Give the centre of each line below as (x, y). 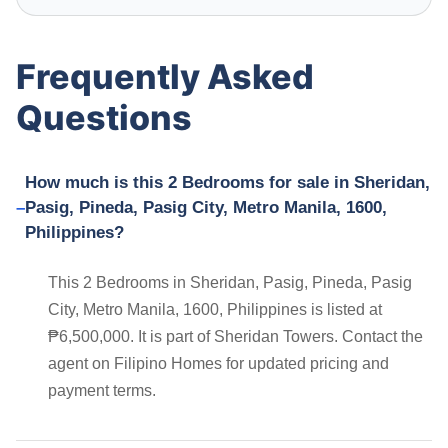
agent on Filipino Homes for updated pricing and (218, 363)
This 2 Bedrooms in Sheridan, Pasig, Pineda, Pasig (230, 282)
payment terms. (102, 390)
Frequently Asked (165, 76)
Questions (104, 117)
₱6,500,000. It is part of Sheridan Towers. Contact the (235, 336)
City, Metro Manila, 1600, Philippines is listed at (215, 309)
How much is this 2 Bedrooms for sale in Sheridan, (228, 182)
